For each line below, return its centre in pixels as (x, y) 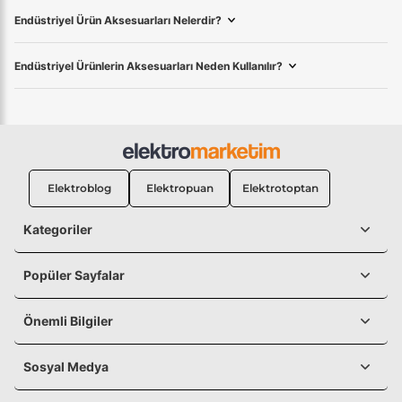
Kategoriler (58, 230)
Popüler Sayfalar (74, 275)
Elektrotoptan (280, 188)
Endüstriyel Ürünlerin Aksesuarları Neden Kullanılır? (149, 66)
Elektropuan (179, 188)
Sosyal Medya (66, 367)
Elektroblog (79, 188)
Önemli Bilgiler (68, 321)
